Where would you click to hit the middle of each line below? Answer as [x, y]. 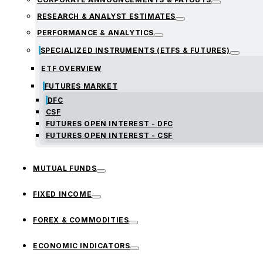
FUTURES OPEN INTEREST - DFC [109, 123]
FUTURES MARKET [81, 86]
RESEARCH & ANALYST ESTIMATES [106, 16]
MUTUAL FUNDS [65, 168]
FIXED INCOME [63, 194]
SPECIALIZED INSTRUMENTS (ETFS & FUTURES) [135, 50]
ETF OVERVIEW [71, 69]
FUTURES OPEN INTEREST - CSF [109, 135]
